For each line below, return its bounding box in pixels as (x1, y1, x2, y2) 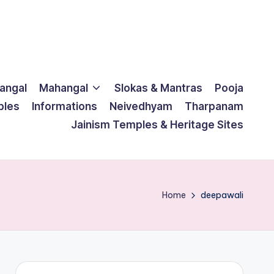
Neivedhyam (109, 100, 172, 113)
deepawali (201, 190, 243, 201)
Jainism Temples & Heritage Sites (71, 118, 243, 131)
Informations (32, 100, 97, 113)
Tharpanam (185, 100, 243, 113)
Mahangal (39, 81, 88, 94)
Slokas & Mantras (114, 81, 202, 94)
